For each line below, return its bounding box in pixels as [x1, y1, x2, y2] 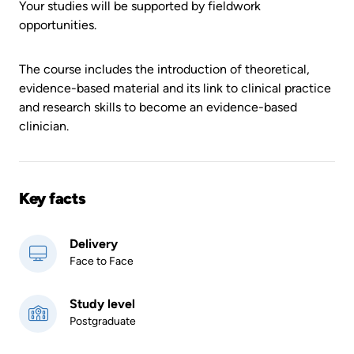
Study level [70, 296, 135, 311]
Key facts [19, 188, 86, 208]
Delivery [70, 235, 118, 251]
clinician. [19, 118, 69, 134]
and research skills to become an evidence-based [19, 99, 297, 115]
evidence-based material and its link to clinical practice [19, 80, 331, 96]
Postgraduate [70, 314, 136, 328]
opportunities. [19, 17, 96, 32]
